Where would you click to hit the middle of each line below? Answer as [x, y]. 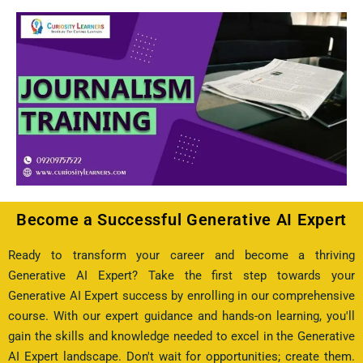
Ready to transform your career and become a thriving [181, 255]
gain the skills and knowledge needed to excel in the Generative [181, 336]
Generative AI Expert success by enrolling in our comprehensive [181, 296]
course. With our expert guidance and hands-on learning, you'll [181, 316]
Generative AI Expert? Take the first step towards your [181, 275]
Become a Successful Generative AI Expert [181, 220]
